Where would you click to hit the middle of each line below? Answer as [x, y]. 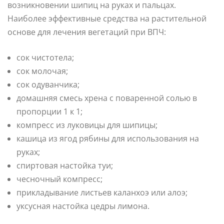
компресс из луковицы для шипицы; [87, 125]
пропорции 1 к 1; [49, 111]
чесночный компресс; [59, 179]
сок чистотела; [45, 57]
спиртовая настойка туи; [65, 165]
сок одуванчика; [48, 84]
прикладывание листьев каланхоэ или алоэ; [102, 192]
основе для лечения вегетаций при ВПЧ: [87, 32]
